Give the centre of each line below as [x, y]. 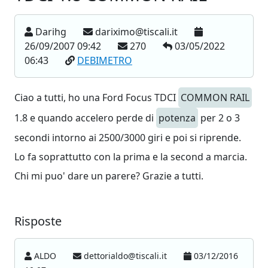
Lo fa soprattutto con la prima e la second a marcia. [131, 157]
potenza [177, 118]
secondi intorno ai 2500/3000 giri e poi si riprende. [128, 138]
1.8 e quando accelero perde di [85, 118]
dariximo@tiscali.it [136, 32]
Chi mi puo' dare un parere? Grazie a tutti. [109, 176]
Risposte [38, 221]
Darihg [51, 32]
